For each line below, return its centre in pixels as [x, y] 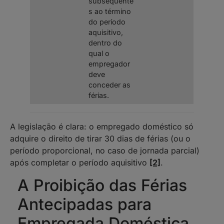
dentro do [105, 43]
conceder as [110, 85]
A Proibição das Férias [102, 185]
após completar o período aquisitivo [80, 163]
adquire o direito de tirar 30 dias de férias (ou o [100, 139]
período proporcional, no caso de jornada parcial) [105, 151]
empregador [109, 64]
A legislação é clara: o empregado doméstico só [102, 127]
